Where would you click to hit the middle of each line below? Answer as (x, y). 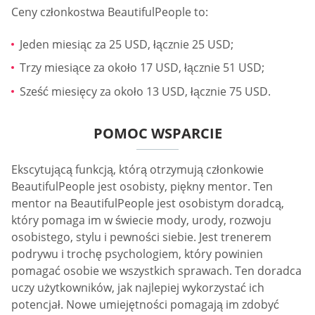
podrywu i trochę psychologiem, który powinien (137, 253)
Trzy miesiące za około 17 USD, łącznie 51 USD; (142, 68)
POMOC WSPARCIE (157, 133)
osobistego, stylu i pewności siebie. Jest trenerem (141, 237)
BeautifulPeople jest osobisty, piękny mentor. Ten (142, 186)
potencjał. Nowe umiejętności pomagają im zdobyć (145, 304)
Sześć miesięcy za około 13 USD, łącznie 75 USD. (145, 91)
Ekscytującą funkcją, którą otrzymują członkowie (137, 169)
